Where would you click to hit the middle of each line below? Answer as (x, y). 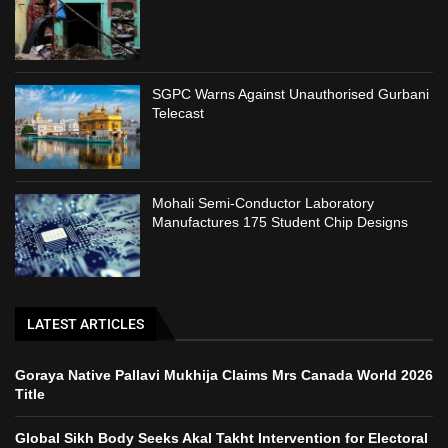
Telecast (178, 113)
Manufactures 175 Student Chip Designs (280, 221)
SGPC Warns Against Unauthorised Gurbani (291, 94)
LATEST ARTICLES (85, 324)
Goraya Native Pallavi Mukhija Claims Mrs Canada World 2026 (224, 375)
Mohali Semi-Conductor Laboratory (263, 202)
